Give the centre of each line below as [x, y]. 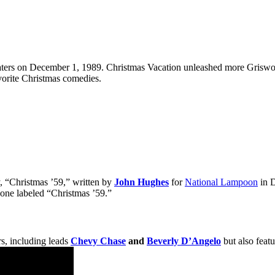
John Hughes [141, 182]
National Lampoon [221, 182]
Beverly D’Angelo [184, 241]
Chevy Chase [98, 241]
